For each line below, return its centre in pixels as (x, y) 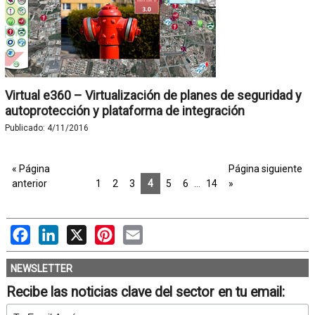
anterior (29, 184)
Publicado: (26, 128)
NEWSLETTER (41, 269)
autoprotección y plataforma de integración (124, 111)
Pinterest (137, 232)
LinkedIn (79, 232)
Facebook (54, 232)
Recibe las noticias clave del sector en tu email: (145, 292)
